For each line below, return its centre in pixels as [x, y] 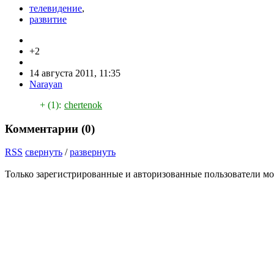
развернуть [93, 152]
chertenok [83, 105]
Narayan [46, 84]
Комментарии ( [45, 128]
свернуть [44, 152]
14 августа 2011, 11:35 [75, 73]
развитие [48, 19]
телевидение [56, 8]
